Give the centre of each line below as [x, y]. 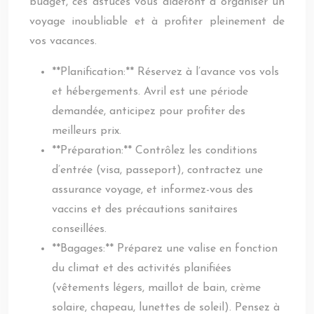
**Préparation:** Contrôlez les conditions [155, 151]
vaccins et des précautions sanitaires [145, 210]
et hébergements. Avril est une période [150, 92]
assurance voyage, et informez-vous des [152, 190]
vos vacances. [63, 41]
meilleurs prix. [87, 131]
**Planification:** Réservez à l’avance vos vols [165, 72]
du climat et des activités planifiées [142, 268]
